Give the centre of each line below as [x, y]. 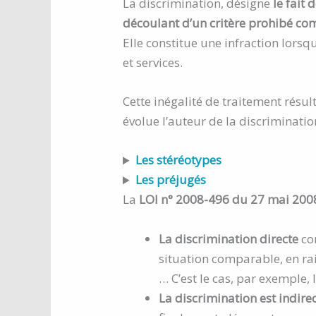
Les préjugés [171, 180]
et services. [153, 62]
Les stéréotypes [179, 160]
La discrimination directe [230, 238]
